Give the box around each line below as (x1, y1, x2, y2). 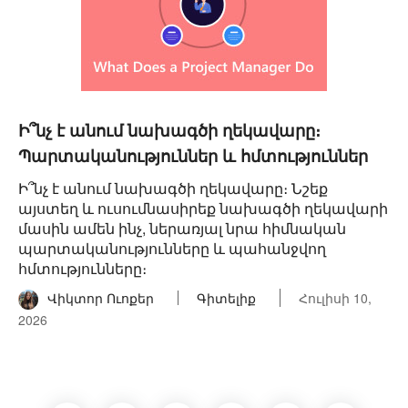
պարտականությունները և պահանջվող (18, 238, 326, 259)
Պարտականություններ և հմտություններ (18, 148, 368, 166)
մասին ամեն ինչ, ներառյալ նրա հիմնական (18, 218, 346, 239)
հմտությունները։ (18, 258, 147, 279)
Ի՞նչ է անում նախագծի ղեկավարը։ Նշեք (18, 178, 328, 199)
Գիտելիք (197, 289, 256, 307)
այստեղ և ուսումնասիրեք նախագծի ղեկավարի (18, 198, 388, 219)
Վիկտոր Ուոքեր (47, 289, 154, 307)
